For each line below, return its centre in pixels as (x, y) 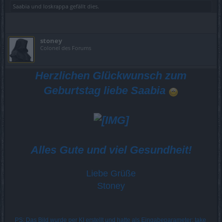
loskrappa (56, 6)
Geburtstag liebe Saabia (106, 91)
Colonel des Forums (66, 48)
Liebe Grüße (111, 174)
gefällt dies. (84, 6)
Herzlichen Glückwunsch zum (111, 76)
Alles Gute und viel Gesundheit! (111, 150)
